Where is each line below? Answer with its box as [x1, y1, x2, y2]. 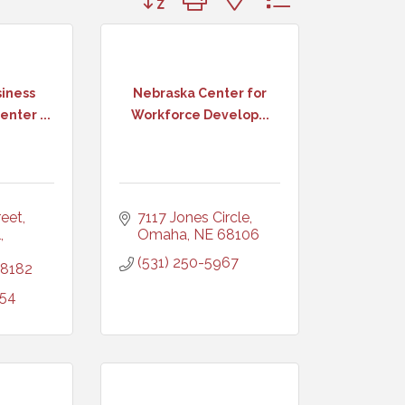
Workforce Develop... [130, 107, 269, 122]
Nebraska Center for [133, 85, 267, 100]
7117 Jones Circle [137, 209, 250, 226]
